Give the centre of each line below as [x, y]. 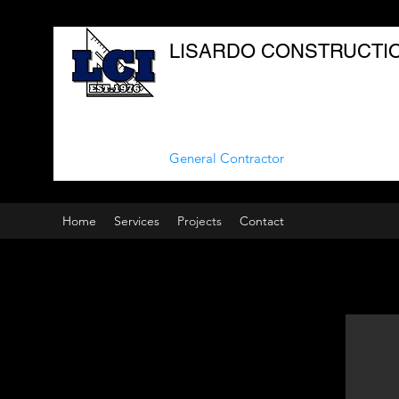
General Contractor [227, 158]
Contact [262, 221]
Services [137, 221]
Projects [199, 221]
